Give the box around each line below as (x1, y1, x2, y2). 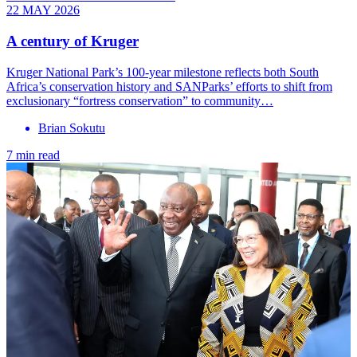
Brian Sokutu (38, 120, 105, 135)
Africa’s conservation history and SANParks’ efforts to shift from (6, 79, 332, 93)
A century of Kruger (6, 32, 139, 49)
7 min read (6, 147, 60, 162)
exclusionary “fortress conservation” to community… (6, 93, 273, 108)
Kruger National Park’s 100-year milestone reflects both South (6, 65, 319, 79)
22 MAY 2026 (6, 3, 80, 18)
